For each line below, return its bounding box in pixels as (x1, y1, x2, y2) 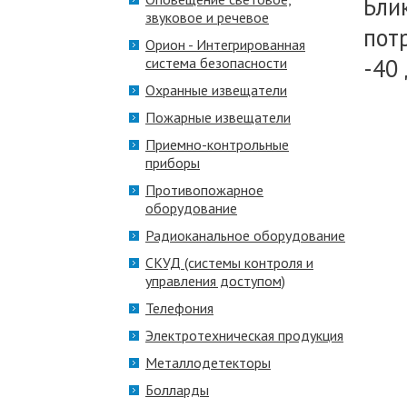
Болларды (145, 381, 209, 399)
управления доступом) (145, 272, 285, 290)
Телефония (145, 299, 213, 317)
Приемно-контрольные (145, 135, 289, 154)
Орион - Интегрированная (145, 35, 305, 54)
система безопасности (145, 54, 287, 72)
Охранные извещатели (145, 81, 287, 99)
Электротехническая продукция (145, 326, 343, 344)
